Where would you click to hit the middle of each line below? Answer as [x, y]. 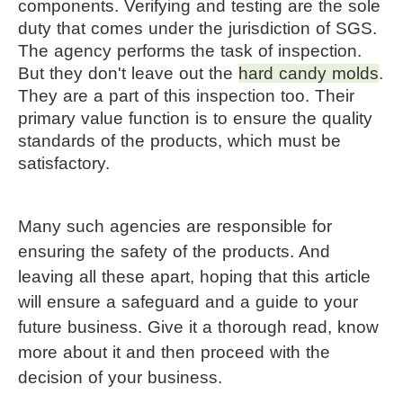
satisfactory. [64, 163]
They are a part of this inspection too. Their [186, 95]
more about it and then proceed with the [174, 352]
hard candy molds [309, 73]
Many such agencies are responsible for [175, 226]
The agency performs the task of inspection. [190, 50]
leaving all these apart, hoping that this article [194, 276]
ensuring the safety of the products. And [174, 251]
